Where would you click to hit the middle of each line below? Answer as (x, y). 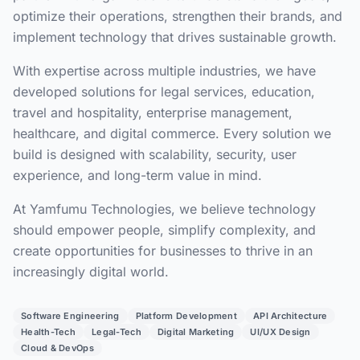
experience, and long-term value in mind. (137, 175)
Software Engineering (70, 316)
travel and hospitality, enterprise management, (153, 112)
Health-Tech (49, 332)
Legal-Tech (117, 332)
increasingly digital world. (91, 272)
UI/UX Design (280, 332)
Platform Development (186, 316)
